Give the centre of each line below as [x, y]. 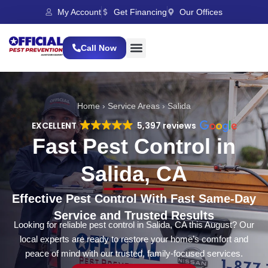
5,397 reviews [166, 126]
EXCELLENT [54, 126]
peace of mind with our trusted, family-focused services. [134, 254]
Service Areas [134, 106]
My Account [79, 12]
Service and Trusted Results [134, 216]
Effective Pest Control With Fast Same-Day [134, 199]
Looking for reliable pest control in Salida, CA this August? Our [134, 225]
